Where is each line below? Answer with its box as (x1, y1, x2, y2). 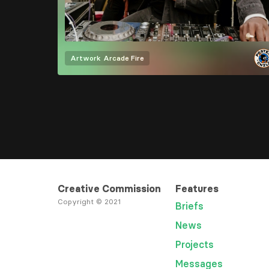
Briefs (175, 200, 204, 213)
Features (175, 183, 219, 195)
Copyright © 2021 (58, 197, 121, 207)
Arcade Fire (103, 53, 144, 63)
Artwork (70, 53, 101, 63)
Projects (175, 238, 214, 251)
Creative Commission (58, 183, 161, 195)
